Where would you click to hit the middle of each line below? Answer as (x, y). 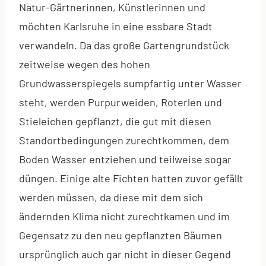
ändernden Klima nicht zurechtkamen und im (124, 216)
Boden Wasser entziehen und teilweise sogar (125, 159)
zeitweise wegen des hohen (85, 64)
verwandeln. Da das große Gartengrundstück (124, 45)
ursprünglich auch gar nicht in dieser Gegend (125, 254)
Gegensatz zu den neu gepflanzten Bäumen (121, 235)
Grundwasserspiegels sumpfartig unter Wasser (130, 83)
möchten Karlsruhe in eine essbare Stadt (116, 26)
